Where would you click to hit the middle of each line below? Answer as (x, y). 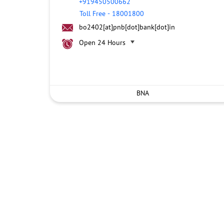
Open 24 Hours (102, 42)
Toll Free (92, 13)
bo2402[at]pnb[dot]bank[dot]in (127, 27)
